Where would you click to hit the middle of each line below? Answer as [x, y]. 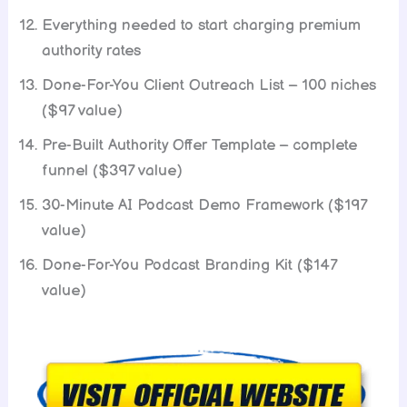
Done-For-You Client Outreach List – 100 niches [209, 86]
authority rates [92, 51]
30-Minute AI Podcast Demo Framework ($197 [204, 206]
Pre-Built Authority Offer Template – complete [200, 146]
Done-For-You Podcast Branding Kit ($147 [189, 266]
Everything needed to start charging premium [202, 26]
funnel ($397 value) [113, 171]
